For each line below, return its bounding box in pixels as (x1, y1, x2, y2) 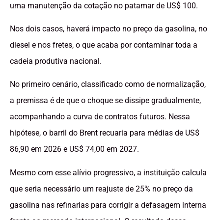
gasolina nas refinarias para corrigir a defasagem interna (10, 200, 206, 210)
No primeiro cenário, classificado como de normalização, (10, 80, 206, 89)
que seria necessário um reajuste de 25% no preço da (10, 184, 193, 193)
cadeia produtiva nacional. (10, 56, 102, 66)
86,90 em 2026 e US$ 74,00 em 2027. (10, 144, 139, 154)
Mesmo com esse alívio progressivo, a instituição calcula (10, 167, 207, 177)
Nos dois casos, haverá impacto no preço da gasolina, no (10, 24, 207, 34)
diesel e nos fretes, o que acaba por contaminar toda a (10, 40, 197, 50)
